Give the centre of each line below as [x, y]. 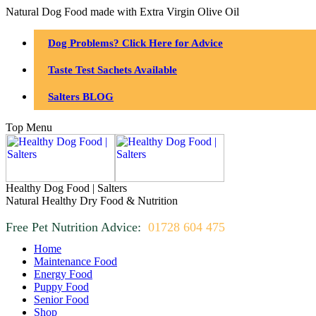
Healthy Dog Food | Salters [66, 188]
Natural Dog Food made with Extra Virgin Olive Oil [122, 12]
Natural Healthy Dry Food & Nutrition [92, 201]
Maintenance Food [75, 261]
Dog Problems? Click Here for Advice [135, 43]
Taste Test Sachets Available [113, 70]
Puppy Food [61, 287]
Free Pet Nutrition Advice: [73, 227]
